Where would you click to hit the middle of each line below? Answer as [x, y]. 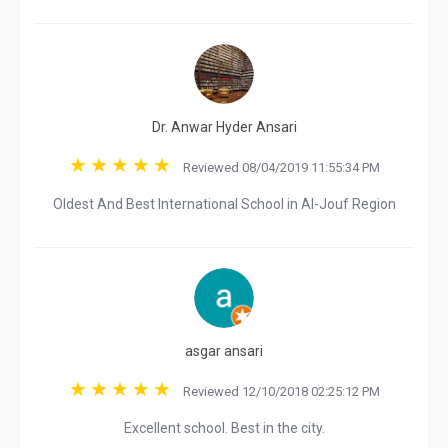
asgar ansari [224, 351]
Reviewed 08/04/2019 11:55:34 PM [276, 167]
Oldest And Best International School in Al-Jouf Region [224, 204]
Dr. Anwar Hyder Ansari [224, 127]
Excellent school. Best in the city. [224, 428]
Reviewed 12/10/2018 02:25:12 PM [276, 391]
